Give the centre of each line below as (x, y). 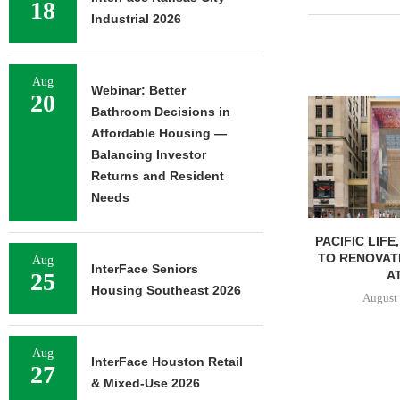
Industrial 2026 (136, 19)
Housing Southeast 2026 (166, 290)
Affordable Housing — (159, 133)
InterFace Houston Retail (167, 362)
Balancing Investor (149, 154)
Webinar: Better (138, 90)
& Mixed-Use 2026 (146, 383)
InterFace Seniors (145, 269)
